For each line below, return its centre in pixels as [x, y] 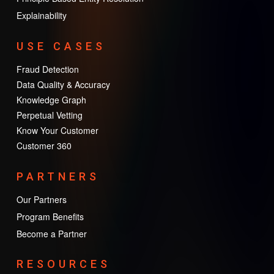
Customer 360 [44, 145]
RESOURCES [63, 264]
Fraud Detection [47, 69]
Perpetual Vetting [49, 115]
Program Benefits [50, 216]
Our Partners [41, 199]
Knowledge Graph [51, 99]
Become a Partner [51, 233]
